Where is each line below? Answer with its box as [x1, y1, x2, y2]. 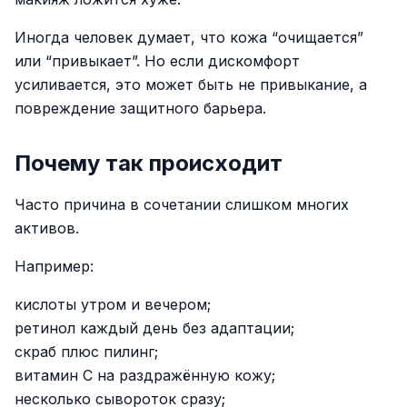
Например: [15, 257, 94, 275]
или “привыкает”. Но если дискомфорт [15, 52, 300, 70]
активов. [15, 219, 79, 237]
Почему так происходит [15, 150, 283, 176]
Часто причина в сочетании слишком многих [15, 195, 349, 213]
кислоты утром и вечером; [15, 295, 211, 313]
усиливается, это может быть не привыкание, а [15, 75, 367, 94]
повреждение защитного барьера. [15, 99, 266, 117]
